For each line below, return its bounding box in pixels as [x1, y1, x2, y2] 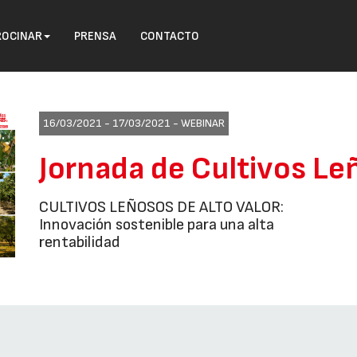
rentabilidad [39, 233, 120, 252]
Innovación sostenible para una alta [39, 215, 274, 234]
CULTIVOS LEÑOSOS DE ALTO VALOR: [39, 198, 284, 217]
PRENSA [74, 29, 117, 44]
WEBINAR [181, 116, 225, 130]
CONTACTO [140, 29, 200, 44]
